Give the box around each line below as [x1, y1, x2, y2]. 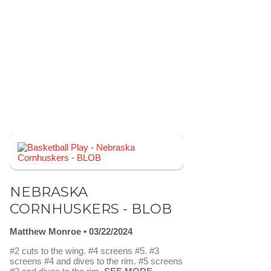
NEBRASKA [10, 183, 88, 200]
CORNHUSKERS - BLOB [10, 200, 172, 217]
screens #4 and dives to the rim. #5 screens [10, 256, 183, 267]
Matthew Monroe [10, 226, 81, 237]
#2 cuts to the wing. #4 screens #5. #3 [10, 246, 159, 256]
